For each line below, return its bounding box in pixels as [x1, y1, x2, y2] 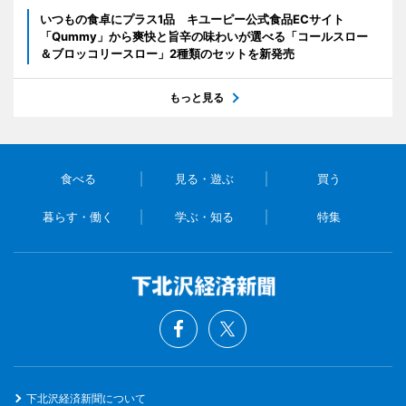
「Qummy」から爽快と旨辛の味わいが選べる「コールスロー [40, 29, 368, 44]
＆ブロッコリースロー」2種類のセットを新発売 [40, 46, 295, 62]
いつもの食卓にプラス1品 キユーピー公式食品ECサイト [40, 12, 344, 27]
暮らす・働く [43, 209, 114, 225]
